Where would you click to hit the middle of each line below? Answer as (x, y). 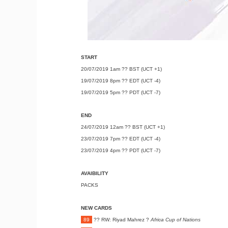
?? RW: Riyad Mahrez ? (121, 219)
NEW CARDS (96, 208)
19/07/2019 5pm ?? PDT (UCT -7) (120, 92)
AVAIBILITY (94, 173)
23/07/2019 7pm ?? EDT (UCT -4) (120, 138)
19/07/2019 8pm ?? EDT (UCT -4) (120, 80)
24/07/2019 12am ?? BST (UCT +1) (123, 127)
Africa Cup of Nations (175, 219)
